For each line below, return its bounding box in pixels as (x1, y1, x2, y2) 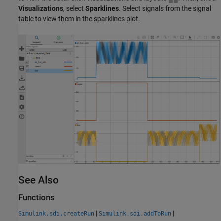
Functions (18, 193, 55, 203)
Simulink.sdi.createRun (18, 210, 94, 217)
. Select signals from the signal (119, 4, 211, 13)
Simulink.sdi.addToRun (99, 210, 171, 217)
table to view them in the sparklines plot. (18, 15, 140, 23)
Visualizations (18, 4, 63, 13)
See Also (18, 174, 59, 186)
